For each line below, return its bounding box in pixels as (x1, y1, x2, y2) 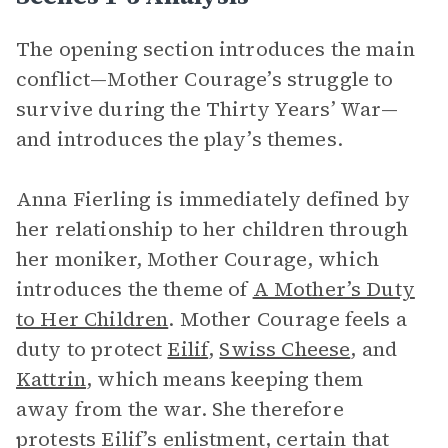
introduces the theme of (16, 275, 253, 303)
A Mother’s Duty (252, 275, 415, 303)
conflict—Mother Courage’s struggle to (16, 65, 394, 93)
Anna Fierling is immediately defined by (16, 185, 410, 213)
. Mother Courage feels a (168, 305, 407, 333)
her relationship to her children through (16, 215, 408, 243)
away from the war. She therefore (16, 395, 344, 423)
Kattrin (16, 365, 87, 393)
